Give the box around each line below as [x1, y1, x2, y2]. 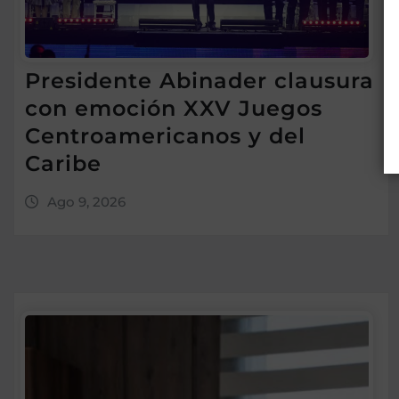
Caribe [25, 151, 102, 177]
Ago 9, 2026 [46, 193, 126, 211]
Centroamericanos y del [25, 123, 305, 150]
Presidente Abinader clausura [25, 68, 374, 94]
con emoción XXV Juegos [25, 95, 322, 122]
